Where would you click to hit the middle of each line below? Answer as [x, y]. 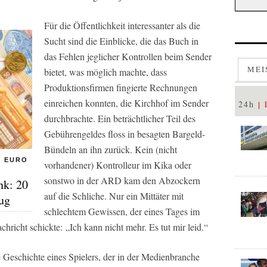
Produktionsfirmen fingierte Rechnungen [121, 87]
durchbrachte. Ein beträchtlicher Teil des [120, 118]
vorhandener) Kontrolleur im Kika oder [118, 165]
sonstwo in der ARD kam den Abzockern [122, 180]
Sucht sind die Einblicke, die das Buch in [121, 41]
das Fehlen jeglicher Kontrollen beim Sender [128, 56]
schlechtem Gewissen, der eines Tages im [122, 211]
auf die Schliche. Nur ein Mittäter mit [114, 196]
